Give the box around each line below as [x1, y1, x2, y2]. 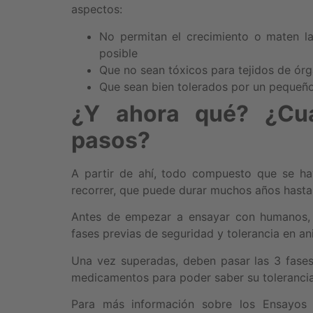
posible [99, 45, 138, 60]
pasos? [71, 126, 150, 154]
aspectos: [71, 2, 122, 17]
